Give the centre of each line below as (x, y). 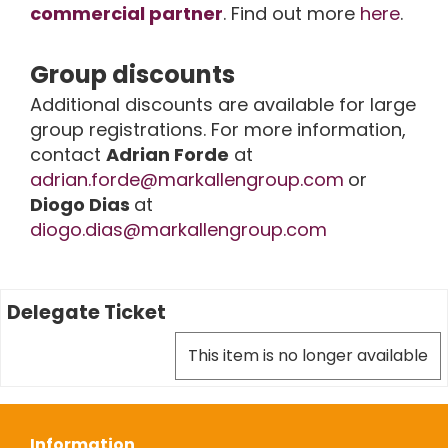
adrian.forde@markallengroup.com (187, 179)
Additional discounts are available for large (223, 104)
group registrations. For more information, (218, 129)
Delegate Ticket (86, 312)
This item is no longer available (308, 355)
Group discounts (135, 74)
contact (68, 154)
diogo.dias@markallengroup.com (178, 229)
